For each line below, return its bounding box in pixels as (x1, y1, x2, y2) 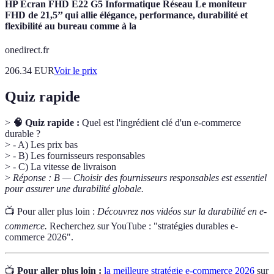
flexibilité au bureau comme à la (5, 21, 136, 32)
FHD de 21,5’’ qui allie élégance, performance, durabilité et (5, 10, 248, 21)
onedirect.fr (5, 45, 49, 56)
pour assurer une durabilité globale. (5, 183, 144, 194)
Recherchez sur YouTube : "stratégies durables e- (47, 221, 238, 232)
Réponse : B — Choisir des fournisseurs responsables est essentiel (13, 172, 267, 183)
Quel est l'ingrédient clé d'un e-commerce (80, 117, 241, 128)
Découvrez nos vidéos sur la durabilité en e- (97, 206, 267, 217)
